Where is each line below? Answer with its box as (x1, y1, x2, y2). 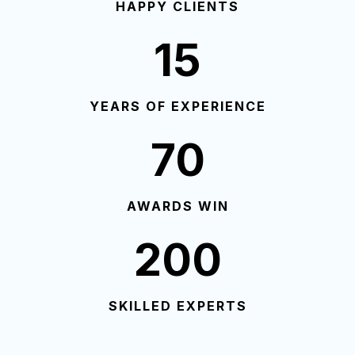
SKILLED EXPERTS (108, 298, 247, 315)
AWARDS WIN (126, 198, 229, 215)
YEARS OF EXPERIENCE (89, 98, 266, 115)
